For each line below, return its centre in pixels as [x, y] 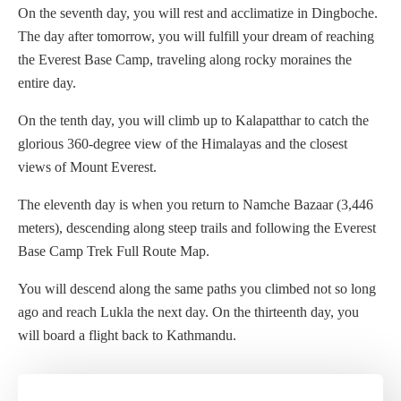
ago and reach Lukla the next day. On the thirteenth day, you [188, 312]
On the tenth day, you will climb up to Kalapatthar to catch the [193, 121]
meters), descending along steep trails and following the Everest [197, 228]
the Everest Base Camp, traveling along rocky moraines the [185, 60]
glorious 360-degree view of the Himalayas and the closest [183, 144]
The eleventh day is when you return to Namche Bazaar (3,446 [196, 205]
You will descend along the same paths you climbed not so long [197, 289]
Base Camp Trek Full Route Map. [114, 252]
